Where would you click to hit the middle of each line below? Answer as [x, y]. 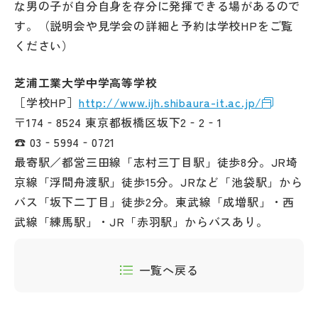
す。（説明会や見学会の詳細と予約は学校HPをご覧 [154, 26]
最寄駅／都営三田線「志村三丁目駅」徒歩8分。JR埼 [156, 162]
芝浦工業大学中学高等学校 [86, 82]
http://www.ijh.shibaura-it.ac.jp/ [170, 102]
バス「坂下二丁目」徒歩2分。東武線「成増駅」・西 [155, 202]
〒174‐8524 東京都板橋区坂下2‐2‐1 [118, 122]
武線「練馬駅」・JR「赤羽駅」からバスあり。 [141, 221]
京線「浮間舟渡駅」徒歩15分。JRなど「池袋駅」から [159, 182]
